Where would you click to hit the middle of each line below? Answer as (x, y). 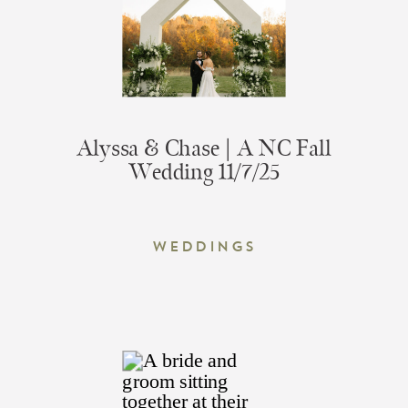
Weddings (204, 245)
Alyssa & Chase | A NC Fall (204, 148)
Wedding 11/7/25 (204, 173)
